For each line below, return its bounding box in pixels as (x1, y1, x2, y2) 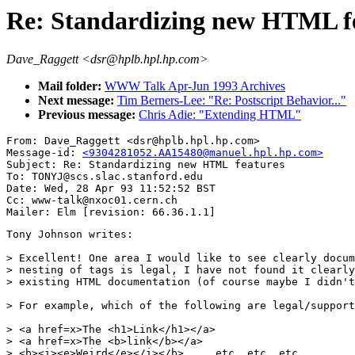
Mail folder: (38, 79, 105, 94)
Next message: (38, 94, 117, 108)
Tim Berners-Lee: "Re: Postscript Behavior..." (117, 94, 346, 108)
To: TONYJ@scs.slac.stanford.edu (6, 170, 203, 183)
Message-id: (6, 147, 82, 159)
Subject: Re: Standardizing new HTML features (6, 158, 285, 171)
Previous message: (38, 108, 139, 122)
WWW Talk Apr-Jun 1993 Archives (105, 79, 285, 94)
